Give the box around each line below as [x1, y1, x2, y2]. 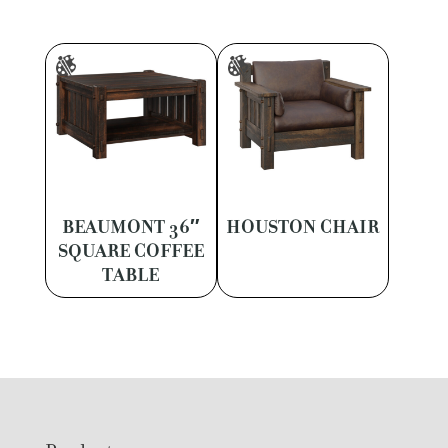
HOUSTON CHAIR [226, 215, 380, 240]
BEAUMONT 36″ [61, 215, 200, 240]
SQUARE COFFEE [57, 239, 204, 264]
